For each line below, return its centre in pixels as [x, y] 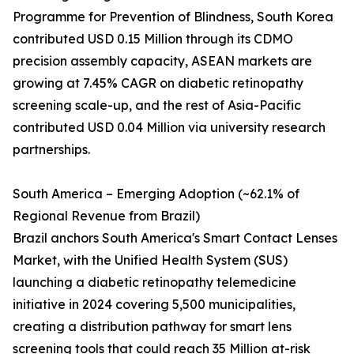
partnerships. [51, 150]
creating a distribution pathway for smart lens [152, 327]
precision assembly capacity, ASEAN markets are [162, 61]
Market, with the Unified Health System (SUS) [150, 260]
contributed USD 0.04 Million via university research [169, 128]
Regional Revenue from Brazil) [106, 216]
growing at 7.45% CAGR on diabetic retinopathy [158, 83]
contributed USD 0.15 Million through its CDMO [153, 39]
